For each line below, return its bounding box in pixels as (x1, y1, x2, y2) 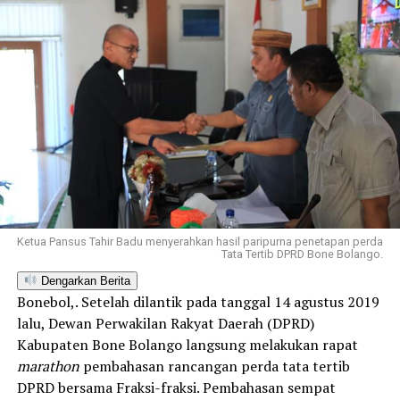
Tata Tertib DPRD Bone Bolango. (221, 246, 384, 261)
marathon (16, 355, 79, 376)
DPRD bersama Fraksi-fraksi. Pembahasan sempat (16, 377, 336, 397)
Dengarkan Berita (37, 273, 130, 287)
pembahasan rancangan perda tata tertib (79, 355, 350, 376)
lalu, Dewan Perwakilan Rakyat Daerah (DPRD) (16, 312, 314, 333)
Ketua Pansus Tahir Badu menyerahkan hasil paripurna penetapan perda (17, 234, 384, 248)
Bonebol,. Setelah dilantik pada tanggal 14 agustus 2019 (16, 291, 379, 312)
